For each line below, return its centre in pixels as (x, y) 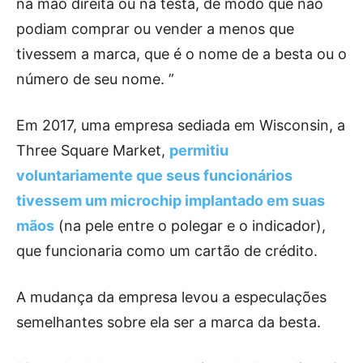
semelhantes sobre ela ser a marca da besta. (169, 322)
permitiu (199, 151)
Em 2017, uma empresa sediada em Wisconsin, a (181, 126)
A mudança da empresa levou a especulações (171, 297)
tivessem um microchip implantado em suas (171, 201)
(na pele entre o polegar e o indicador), (190, 226)
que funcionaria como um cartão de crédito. (167, 251)
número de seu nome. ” (95, 79)
